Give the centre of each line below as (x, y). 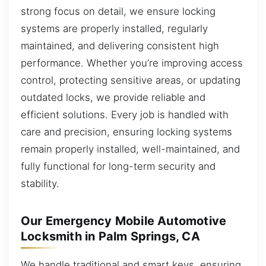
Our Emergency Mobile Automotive (124, 221)
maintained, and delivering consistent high (120, 45)
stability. (40, 183)
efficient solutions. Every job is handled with (125, 114)
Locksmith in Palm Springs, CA (110, 236)
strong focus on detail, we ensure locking (118, 11)
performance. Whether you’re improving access (132, 63)
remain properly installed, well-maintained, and (130, 149)
